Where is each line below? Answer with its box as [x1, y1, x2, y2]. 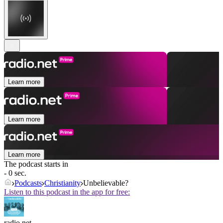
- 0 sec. [4, 169, 26, 178]
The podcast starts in [4, 160, 68, 169]
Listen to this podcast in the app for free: [4, 188, 130, 197]
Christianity [44, 179, 81, 188]
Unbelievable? [83, 179, 128, 188]
